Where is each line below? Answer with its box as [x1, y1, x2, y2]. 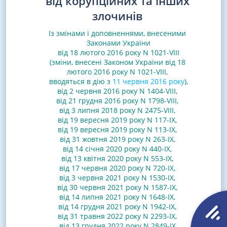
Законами [86, 37, 121, 48]
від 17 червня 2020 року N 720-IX [59, 163, 174, 173]
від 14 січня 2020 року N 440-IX [63, 143, 170, 154]
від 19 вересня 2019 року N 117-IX [58, 115, 175, 125]
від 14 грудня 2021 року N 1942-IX [58, 201, 175, 211]
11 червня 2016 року [112, 76, 184, 86]
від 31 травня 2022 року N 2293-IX [58, 211, 175, 221]
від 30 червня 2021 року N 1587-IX [57, 182, 176, 192]
